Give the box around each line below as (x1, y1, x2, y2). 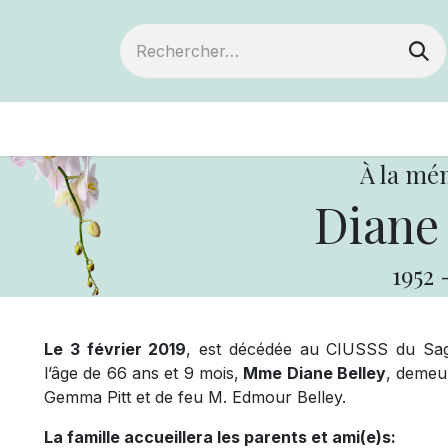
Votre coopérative (266, 117, 438, 141)
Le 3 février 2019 (44, 339, 187, 359)
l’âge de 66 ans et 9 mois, (44, 363, 239, 383)
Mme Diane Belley (238, 363, 386, 383)
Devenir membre (73, 117, 235, 141)
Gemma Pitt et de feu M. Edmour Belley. (44, 387, 346, 407)
